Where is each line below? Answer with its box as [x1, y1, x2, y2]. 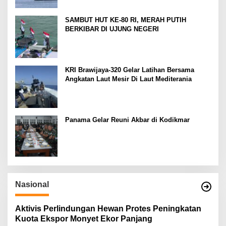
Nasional [15, 180, 49, 189]
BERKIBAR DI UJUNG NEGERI [65, 25, 159, 33]
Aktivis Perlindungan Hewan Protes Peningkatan [15, 204, 201, 213]
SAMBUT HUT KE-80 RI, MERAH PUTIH [65, 16, 186, 24]
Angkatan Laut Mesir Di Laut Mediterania [65, 75, 192, 83]
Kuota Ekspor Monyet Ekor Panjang [15, 214, 152, 223]
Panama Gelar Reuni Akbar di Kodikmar [65, 116, 190, 124]
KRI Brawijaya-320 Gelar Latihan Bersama [65, 66, 194, 74]
